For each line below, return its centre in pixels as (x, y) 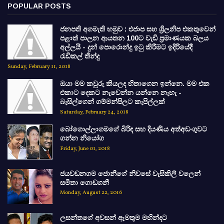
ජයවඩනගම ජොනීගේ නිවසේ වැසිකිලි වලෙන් (130, 173)
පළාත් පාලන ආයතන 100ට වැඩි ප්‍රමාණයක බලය (134, 38)
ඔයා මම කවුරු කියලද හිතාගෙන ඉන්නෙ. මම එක (135, 84)
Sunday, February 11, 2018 (39, 67)
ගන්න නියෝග (82, 138)
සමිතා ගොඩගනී (84, 182)
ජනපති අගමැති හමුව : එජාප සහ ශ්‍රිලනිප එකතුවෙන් (138, 29)
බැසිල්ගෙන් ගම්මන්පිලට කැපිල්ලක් (112, 102)
